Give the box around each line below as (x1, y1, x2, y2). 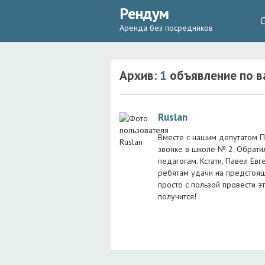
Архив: (119, 67, 160, 83)
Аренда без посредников (119, 22, 213, 33)
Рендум (119, 4, 169, 23)
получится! (158, 191, 196, 202)
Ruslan (158, 111, 188, 124)
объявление (167, 67, 237, 83)
